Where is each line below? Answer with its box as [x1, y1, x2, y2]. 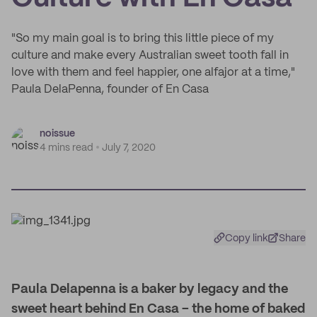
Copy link [225, 234, 268, 243]
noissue [40, 129, 75, 139]
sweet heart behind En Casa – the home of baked [11, 303, 305, 316]
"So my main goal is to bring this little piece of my [11, 33, 274, 44]
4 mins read [40, 143, 93, 153]
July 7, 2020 [102, 143, 156, 153]
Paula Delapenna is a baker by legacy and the [11, 283, 288, 296]
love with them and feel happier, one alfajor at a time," [11, 67, 295, 78]
